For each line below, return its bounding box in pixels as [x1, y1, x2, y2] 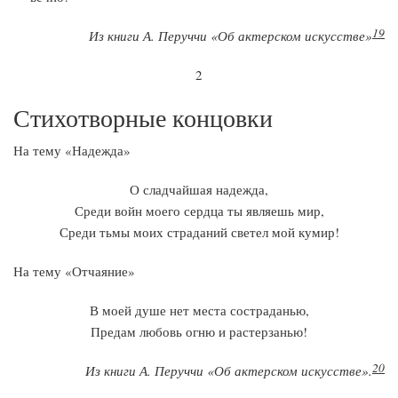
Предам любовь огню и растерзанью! [91, 322, 307, 340]
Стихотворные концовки [13, 100, 273, 134]
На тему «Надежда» [13, 141, 131, 159]
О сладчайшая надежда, [130, 180, 268, 198]
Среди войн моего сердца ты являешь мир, [74, 202, 324, 219]
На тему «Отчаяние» [13, 262, 135, 280]
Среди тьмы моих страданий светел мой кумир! [59, 223, 339, 241]
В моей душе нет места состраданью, [89, 301, 309, 319]
